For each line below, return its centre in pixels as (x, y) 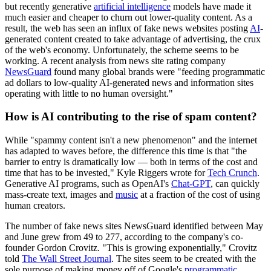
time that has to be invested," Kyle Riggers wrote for (106, 172)
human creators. (35, 205)
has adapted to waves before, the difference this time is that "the (126, 151)
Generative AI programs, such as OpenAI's (88, 183)
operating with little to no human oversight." (89, 93)
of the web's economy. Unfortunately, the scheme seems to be (122, 50)
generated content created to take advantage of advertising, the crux (133, 39)
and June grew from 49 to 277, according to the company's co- (124, 237)
